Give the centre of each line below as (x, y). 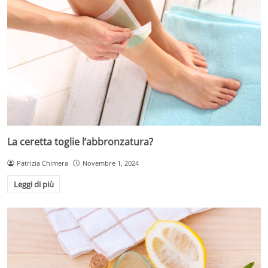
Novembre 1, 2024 (110, 163)
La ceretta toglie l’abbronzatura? (80, 141)
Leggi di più (33, 185)
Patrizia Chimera (42, 163)
